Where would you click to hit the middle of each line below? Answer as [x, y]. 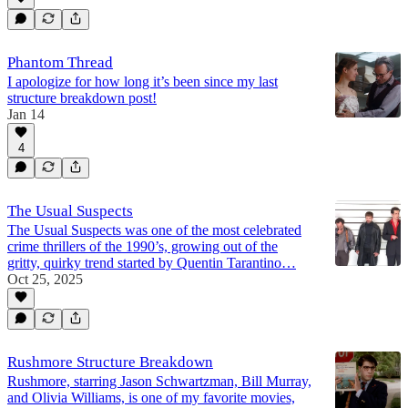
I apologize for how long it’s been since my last [143, 81]
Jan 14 [26, 114]
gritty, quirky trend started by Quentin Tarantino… [152, 262]
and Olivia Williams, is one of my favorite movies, [151, 397]
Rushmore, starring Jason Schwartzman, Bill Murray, [159, 381]
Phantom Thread [60, 62]
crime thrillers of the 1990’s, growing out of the [143, 246]
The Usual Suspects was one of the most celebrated [154, 229]
